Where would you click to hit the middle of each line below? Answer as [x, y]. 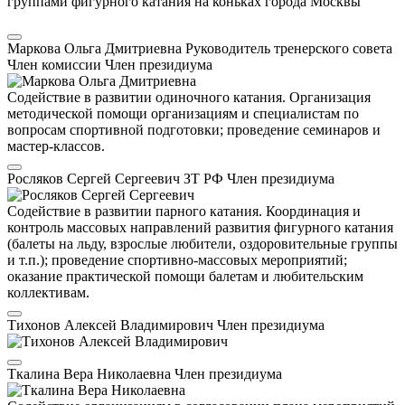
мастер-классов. [56, 146]
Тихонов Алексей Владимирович [112, 325]
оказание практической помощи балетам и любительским [185, 277]
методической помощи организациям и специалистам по [183, 114]
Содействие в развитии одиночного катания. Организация [189, 98]
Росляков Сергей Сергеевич [95, 179]
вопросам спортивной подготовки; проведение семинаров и [194, 130]
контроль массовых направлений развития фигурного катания [200, 228]
